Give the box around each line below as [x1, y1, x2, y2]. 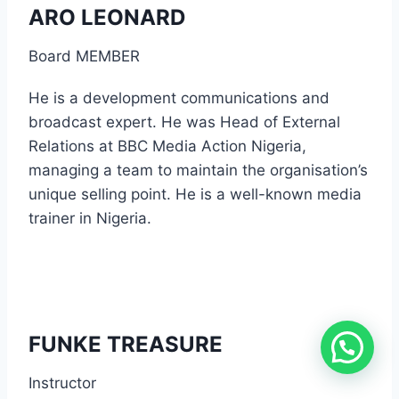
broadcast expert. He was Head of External [28, 112, 340, 131]
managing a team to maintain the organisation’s [28, 160, 368, 179]
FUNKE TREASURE [28, 330, 223, 357]
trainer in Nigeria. [28, 208, 151, 227]
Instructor [28, 373, 96, 392]
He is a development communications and [28, 88, 330, 107]
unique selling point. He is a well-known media [28, 184, 362, 203]
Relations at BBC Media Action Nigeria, [28, 136, 306, 155]
